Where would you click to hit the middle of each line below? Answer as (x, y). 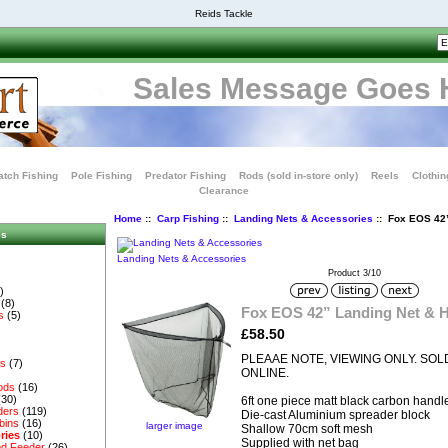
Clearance (224, 190)
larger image (174, 425)
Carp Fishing (187, 218)
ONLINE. (265, 372)
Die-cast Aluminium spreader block (335, 414)
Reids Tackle (224, 13)
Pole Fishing (101, 175)
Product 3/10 (354, 273)
